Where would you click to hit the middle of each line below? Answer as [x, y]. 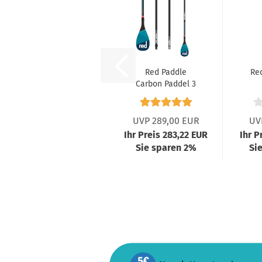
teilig [166, 96]
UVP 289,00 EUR [166, 121]
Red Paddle [166, 72]
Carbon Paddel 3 [166, 84]
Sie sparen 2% [166, 148]
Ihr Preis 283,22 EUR [166, 135]
